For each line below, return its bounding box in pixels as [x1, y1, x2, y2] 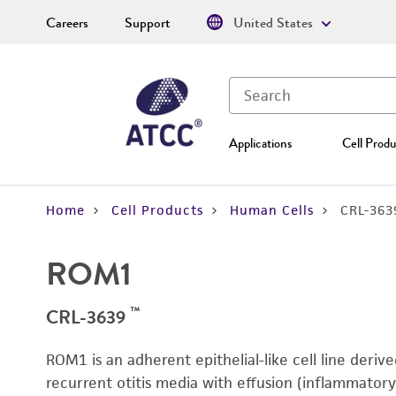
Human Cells [230, 202, 314, 218]
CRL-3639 [46, 303, 130, 331]
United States [233, 12, 313, 34]
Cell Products [111, 202, 203, 218]
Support [125, 12, 171, 34]
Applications [229, 133, 292, 153]
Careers [46, 12, 88, 34]
